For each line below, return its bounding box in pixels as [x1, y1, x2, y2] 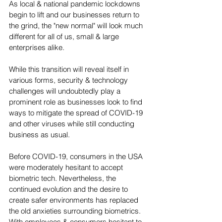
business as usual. [9, 130, 74, 140]
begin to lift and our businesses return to [9, 10, 141, 20]
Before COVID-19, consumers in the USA [9, 152, 145, 162]
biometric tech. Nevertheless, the [9, 173, 118, 183]
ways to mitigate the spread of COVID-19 [9, 108, 145, 118]
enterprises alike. [9, 43, 64, 53]
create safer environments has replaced [9, 195, 140, 205]
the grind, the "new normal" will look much [9, 21, 145, 31]
